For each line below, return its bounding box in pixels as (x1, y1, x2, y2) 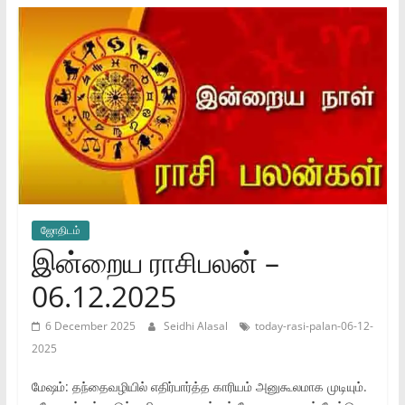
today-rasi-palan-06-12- (254, 317, 373, 334)
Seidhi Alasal (163, 317, 231, 334)
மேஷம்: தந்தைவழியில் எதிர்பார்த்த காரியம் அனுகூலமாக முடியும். (31, 377, 367, 395)
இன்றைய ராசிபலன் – (31, 241, 279, 281)
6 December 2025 (44, 317, 136, 334)
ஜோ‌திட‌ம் (40, 221, 80, 238)
